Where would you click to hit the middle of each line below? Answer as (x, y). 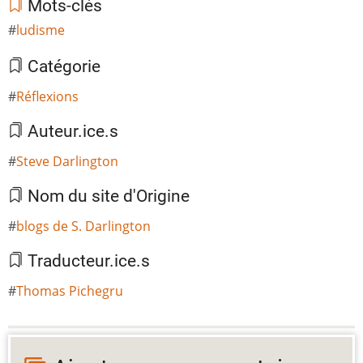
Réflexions (47, 97)
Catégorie (62, 67)
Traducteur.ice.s (87, 261)
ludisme (41, 30)
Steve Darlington (67, 162)
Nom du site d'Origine (107, 196)
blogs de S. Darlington (83, 226)
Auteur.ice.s (71, 132)
